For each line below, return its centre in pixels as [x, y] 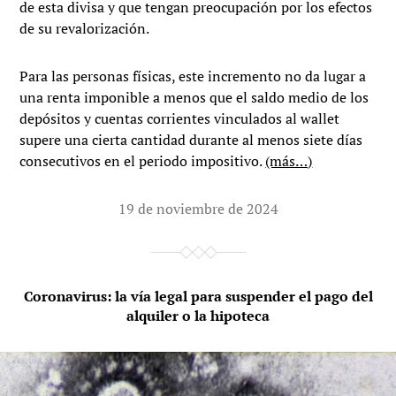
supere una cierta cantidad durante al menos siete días [191, 140]
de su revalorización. [85, 29]
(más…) [289, 161]
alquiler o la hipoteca [198, 316]
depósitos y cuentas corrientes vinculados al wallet [180, 119]
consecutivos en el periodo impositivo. [143, 161]
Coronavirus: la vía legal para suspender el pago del [198, 297]
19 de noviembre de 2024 [198, 209]
